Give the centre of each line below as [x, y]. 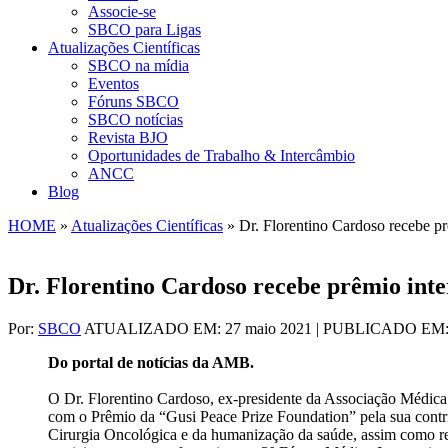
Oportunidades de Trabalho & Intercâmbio [221, 155]
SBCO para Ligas [144, 29]
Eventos [113, 83]
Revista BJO [128, 137]
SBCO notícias [135, 119]
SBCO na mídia [138, 65]
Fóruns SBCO [133, 101]
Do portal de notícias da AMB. [151, 362]
